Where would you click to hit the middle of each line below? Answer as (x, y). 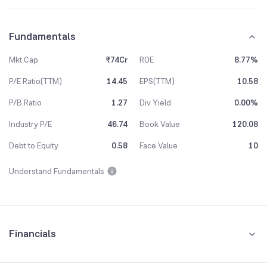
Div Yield (155, 103)
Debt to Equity (34, 145)
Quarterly (37, 253)
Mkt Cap (24, 60)
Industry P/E (30, 124)
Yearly (86, 253)
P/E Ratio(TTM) (35, 81)
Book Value (160, 124)
